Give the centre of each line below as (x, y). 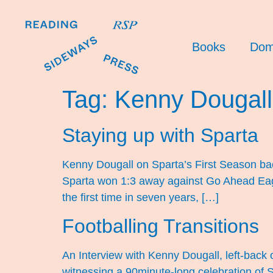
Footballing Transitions (161, 226)
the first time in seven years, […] (140, 197)
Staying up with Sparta (160, 135)
